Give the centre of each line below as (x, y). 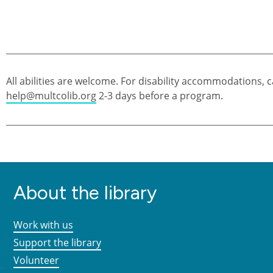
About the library (85, 192)
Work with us (43, 225)
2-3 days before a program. (160, 95)
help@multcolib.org (51, 95)
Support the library (57, 243)
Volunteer (36, 261)
